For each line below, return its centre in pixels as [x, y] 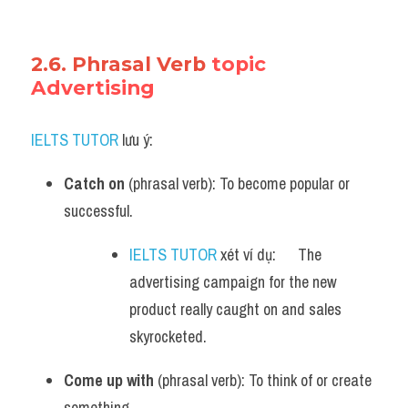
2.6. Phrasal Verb [121, 64]
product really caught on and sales [235, 309]
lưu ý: [136, 140]
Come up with [109, 380]
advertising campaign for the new [233, 282]
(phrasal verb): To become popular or [237, 184]
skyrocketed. [168, 337]
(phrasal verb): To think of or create [263, 380]
